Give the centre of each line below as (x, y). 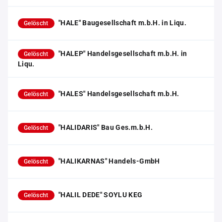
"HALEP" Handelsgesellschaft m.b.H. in (123, 54)
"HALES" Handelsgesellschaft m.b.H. (119, 94)
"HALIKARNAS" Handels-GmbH (109, 161)
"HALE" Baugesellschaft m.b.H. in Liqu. (122, 23)
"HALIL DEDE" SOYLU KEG (100, 195)
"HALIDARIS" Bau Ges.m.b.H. (105, 127)
